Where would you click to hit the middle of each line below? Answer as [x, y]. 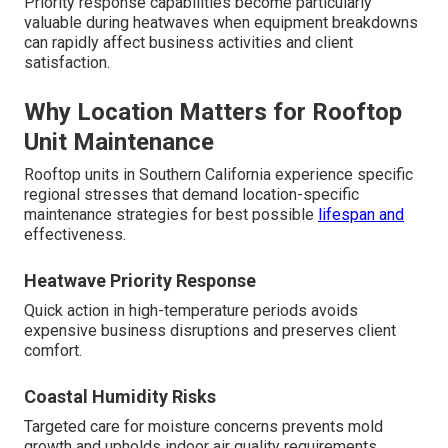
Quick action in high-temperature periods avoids [191, 311]
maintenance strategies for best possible [171, 215]
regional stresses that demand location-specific [191, 195]
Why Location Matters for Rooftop [213, 112]
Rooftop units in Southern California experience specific [218, 175]
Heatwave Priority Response [140, 281]
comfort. [53, 351]
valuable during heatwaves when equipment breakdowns [221, 23]
